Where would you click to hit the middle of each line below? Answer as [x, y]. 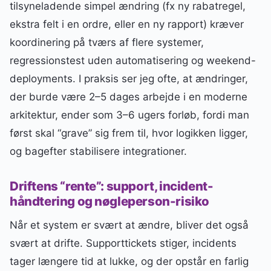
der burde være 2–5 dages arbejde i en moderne [129, 96]
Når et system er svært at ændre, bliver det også [129, 225]
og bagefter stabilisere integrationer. [98, 151]
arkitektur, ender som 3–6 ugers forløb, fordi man [129, 115]
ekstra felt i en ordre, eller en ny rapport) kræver [127, 24]
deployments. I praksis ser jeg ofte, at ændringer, [129, 78]
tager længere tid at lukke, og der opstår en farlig [129, 262]
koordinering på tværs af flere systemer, [107, 42]
